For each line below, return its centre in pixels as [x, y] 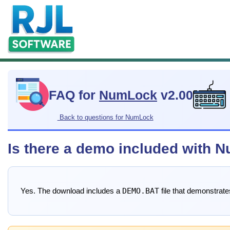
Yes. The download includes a [71, 191]
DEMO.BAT [141, 190]
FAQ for [74, 95]
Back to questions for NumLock [105, 117]
